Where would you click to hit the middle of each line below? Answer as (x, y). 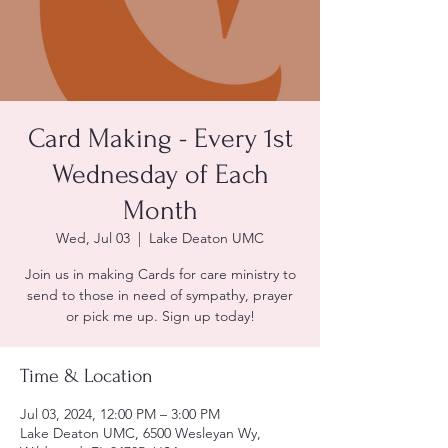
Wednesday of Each (160, 174)
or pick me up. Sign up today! (160, 316)
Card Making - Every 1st (160, 138)
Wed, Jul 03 (93, 238)
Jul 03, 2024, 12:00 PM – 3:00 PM (120, 414)
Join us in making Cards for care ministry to (160, 274)
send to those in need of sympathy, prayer (160, 295)
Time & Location (86, 376)
